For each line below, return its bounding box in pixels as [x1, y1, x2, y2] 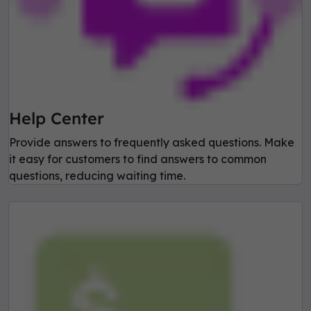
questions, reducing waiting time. [9, 169, 185, 183]
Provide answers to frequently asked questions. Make [9, 135, 294, 150]
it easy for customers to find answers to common [9, 152, 267, 167]
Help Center [9, 108, 104, 129]
